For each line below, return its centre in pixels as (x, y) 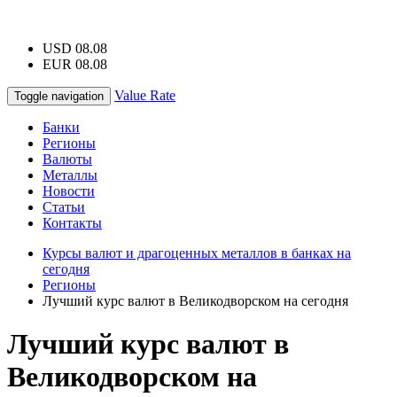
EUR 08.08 (75, 64)
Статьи (64, 207)
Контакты (72, 223)
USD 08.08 (75, 48)
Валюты (67, 159)
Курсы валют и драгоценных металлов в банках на (197, 253)
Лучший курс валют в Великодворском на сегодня (195, 301)
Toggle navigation (59, 96)
